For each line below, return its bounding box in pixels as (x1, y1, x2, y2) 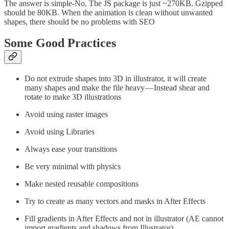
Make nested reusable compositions (25, 179, 139, 189)
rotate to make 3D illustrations (25, 93, 121, 102)
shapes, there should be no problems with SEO (4, 17, 155, 26)
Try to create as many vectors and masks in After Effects (25, 197, 205, 206)
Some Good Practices (4, 36, 116, 50)
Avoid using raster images (25, 110, 108, 119)
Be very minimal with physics (25, 162, 121, 171)
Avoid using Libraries (25, 127, 95, 136)
